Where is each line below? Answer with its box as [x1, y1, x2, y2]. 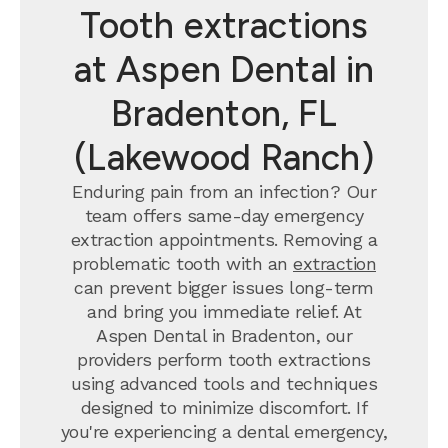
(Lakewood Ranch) [74, 136, 374, 179]
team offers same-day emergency [84, 205, 364, 226]
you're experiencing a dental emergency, [60, 421, 388, 442]
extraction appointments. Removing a [70, 229, 378, 250]
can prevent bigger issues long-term [74, 277, 374, 298]
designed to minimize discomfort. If [80, 397, 368, 418]
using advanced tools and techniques [70, 373, 378, 394]
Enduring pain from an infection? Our [72, 181, 376, 202]
